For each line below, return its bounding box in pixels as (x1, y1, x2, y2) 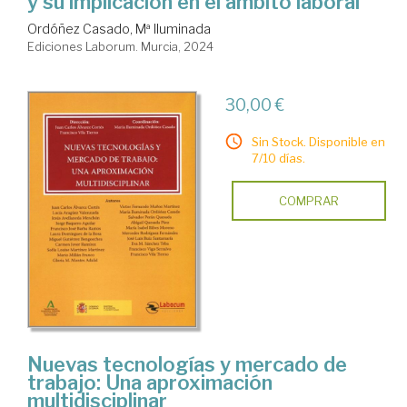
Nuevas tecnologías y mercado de (27, 352, 347, 376)
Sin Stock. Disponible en (251, 134, 385, 150)
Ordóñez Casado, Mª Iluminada (27, 21, 211, 37)
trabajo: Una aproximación (27, 370, 273, 394)
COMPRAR (278, 194, 339, 209)
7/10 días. (251, 151, 305, 166)
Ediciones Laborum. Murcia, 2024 (27, 39, 213, 55)
